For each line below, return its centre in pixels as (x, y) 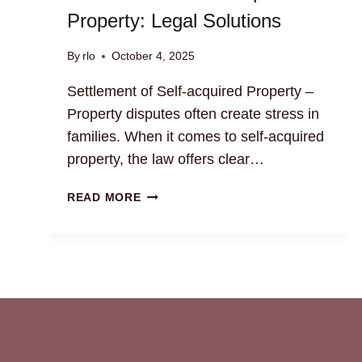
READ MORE (104, 198)
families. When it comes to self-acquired (196, 137)
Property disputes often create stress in (193, 114)
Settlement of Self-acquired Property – (190, 92)
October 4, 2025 (154, 56)
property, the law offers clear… (166, 160)
